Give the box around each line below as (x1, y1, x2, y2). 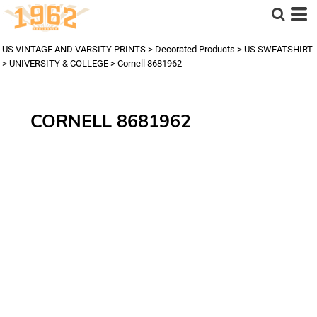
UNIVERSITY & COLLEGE (9, 58, 108, 69)
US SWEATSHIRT (244, 44, 313, 54)
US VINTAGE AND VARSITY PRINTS (2, 44, 146, 54)
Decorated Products (155, 44, 235, 54)
